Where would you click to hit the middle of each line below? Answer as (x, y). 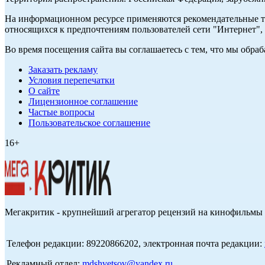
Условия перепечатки (72, 80)
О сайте (44, 91)
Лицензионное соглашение (83, 102)
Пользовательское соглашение (89, 123)
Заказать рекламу (63, 70)
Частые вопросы (62, 112)
